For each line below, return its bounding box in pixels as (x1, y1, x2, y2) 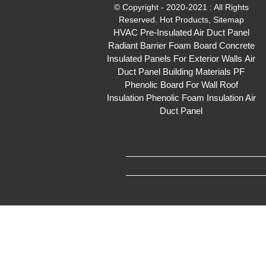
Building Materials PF (163, 66, 245, 77)
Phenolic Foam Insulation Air (145, 93, 256, 103)
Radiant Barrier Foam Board (107, 40, 217, 50)
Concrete (218, 40, 255, 50)
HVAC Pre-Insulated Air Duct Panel (113, 27, 249, 37)
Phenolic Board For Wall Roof (124, 80, 238, 90)
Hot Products (159, 14, 208, 24)
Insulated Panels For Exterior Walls (107, 53, 243, 64)
